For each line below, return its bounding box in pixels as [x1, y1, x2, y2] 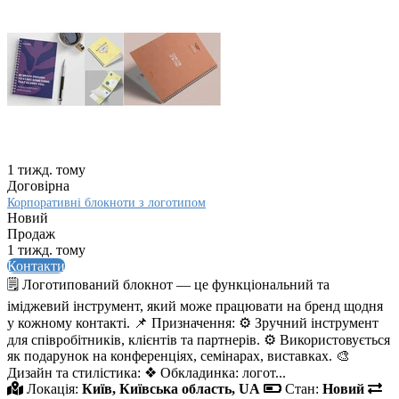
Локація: [27, 381, 78, 397]
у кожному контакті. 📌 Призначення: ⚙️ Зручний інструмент [7, 315, 379, 331]
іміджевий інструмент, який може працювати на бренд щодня [7, 298, 383, 314]
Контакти [7, 258, 65, 274]
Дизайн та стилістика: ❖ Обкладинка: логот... [7, 365, 286, 381]
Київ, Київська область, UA [82, 381, 260, 397]
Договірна [7, 178, 69, 194]
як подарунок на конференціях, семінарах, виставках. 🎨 [7, 348, 350, 364]
